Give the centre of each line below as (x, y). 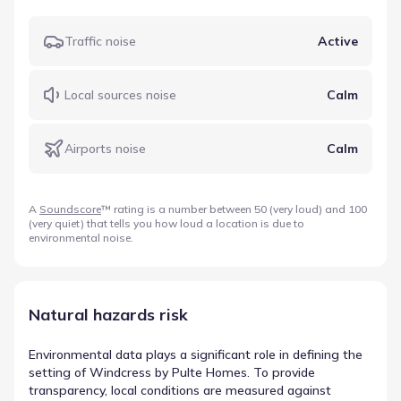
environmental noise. (81, 237)
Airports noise (105, 148)
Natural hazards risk (108, 314)
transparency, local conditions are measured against (180, 390)
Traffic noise (100, 41)
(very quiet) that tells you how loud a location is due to (166, 223)
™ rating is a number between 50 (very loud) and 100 (234, 209)
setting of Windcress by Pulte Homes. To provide (172, 372)
